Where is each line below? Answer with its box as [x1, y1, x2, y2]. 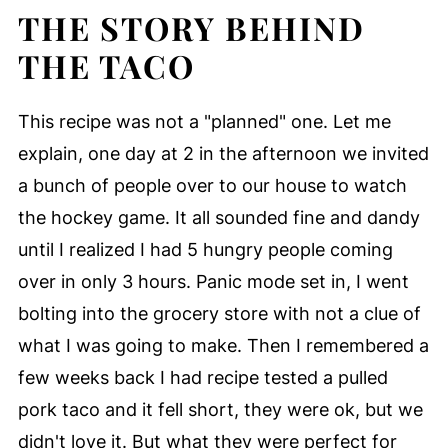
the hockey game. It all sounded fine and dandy [17, 207, 420, 229]
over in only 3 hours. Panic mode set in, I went [17, 271, 409, 293]
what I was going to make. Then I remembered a [17, 335, 429, 357]
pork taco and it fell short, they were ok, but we [17, 399, 423, 421]
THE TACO [17, 44, 195, 88]
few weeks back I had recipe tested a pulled [17, 367, 388, 389]
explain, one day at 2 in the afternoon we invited [17, 143, 429, 165]
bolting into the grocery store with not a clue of [17, 303, 421, 325]
